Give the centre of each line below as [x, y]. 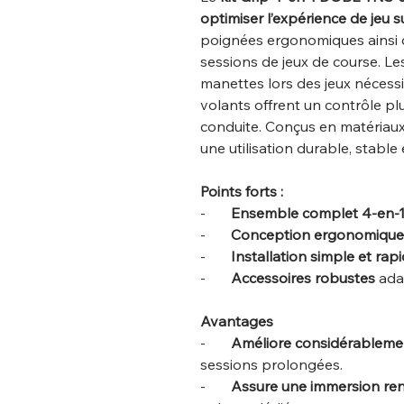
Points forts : [242, 192]
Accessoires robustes [303, 278]
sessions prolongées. [271, 365]
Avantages [237, 321]
